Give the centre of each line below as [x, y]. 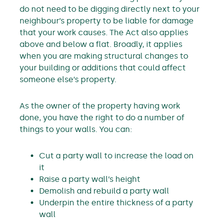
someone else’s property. [68, 79]
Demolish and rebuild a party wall [104, 191]
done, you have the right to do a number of [102, 118]
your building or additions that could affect [103, 68]
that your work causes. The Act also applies [104, 33]
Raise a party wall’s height [90, 179]
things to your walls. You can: [76, 129]
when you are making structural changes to [104, 56]
